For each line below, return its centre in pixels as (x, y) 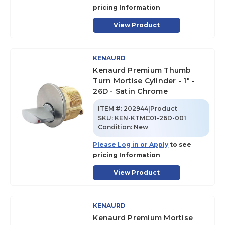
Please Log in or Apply (131, 144)
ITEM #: (110, 109)
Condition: (116, 127)
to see (180, 144)
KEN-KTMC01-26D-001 (151, 118)
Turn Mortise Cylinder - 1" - (144, 81)
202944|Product (151, 109)
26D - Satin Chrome (130, 91)
